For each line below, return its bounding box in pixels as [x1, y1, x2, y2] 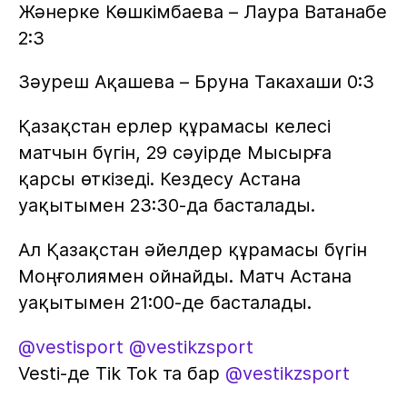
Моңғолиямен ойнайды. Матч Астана [17, 265, 352, 288]
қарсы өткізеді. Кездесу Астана [17, 168, 301, 191]
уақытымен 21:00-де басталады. [17, 292, 312, 314]
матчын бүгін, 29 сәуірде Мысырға [17, 142, 332, 164]
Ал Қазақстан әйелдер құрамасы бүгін [17, 239, 367, 262]
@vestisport [17, 336, 124, 359]
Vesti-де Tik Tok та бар [17, 362, 220, 385]
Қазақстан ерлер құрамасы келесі [17, 115, 331, 138]
